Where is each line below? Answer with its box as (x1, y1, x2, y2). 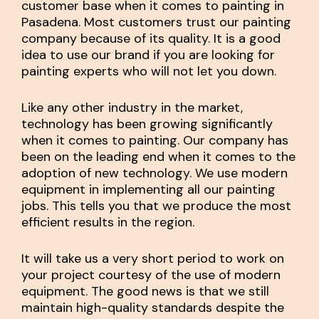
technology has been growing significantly (21, 115, 273, 133)
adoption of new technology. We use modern (21, 164, 288, 182)
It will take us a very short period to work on (21, 250, 284, 268)
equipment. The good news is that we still (21, 283, 269, 300)
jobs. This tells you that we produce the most (21, 197, 291, 215)
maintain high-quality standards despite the (21, 299, 284, 317)
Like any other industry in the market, (21, 99, 243, 117)
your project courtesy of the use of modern (21, 266, 281, 284)
